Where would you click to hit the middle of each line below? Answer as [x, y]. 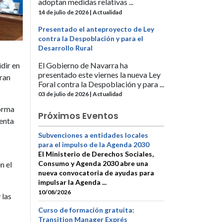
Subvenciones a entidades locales [93, 135]
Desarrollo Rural [65, 48]
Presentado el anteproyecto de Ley [96, 29]
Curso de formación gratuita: [86, 210]
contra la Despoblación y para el [91, 38]
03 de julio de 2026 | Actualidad [80, 94]
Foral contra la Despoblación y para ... [101, 84]
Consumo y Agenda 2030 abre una [93, 163]
